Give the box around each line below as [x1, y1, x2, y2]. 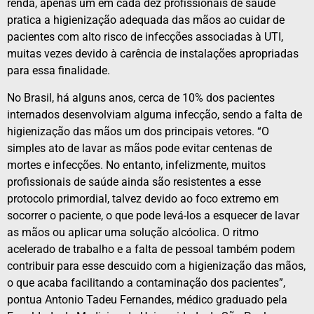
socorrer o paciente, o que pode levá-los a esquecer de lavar [7, 208, 299, 222]
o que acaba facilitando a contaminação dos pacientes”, [7, 275, 285, 289]
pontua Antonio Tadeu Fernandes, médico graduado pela [7, 292, 287, 306]
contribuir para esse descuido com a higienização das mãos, [7, 259, 306, 273]
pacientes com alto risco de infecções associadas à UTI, [7, 30, 283, 44]
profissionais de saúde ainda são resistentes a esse [7, 175, 261, 189]
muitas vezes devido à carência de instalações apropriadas [7, 47, 299, 61]
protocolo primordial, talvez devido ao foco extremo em [7, 191, 279, 205]
